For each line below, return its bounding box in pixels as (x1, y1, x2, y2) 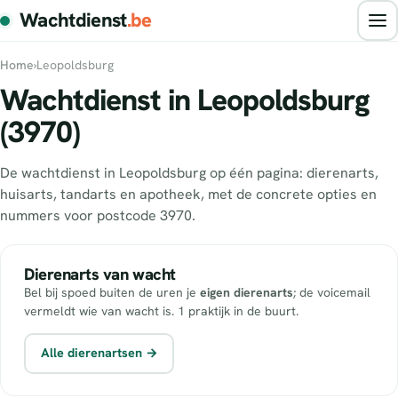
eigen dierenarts (200, 283, 293, 300)
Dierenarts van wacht (24, 263, 176, 285)
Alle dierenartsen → (40, 345, 158, 362)
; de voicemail (293, 283, 370, 300)
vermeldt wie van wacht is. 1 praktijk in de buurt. (24, 302, 298, 319)
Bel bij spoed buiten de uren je (24, 283, 200, 300)
